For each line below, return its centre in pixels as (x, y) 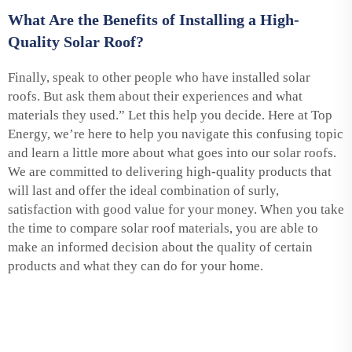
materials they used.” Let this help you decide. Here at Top (170, 115)
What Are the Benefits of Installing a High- (154, 19)
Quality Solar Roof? (76, 41)
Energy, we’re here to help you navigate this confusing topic (176, 134)
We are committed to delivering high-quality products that (170, 171)
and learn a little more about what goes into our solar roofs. (172, 152)
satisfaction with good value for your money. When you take (176, 209)
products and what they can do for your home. (136, 266)
